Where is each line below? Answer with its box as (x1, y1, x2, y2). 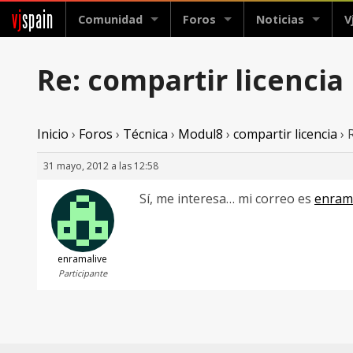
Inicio (37, 125, 69, 143)
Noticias (256, 12, 304, 27)
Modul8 (178, 125, 223, 143)
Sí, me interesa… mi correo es (139, 190, 314, 208)
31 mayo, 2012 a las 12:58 (43, 159, 158, 173)
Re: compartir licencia (37, 61, 344, 99)
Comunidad (78, 12, 143, 27)
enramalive (58, 252, 107, 266)
